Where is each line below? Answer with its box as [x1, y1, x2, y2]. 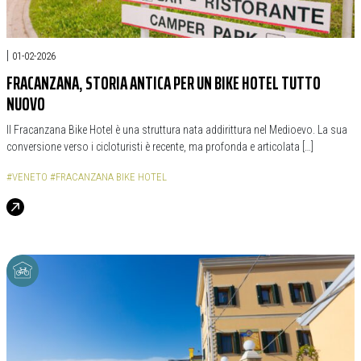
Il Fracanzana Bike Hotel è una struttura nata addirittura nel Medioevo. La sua [6, 123, 347, 136]
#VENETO [6, 171, 48, 183]
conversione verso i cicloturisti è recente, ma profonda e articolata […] [6, 140, 313, 153]
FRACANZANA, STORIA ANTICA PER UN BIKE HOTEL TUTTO [6, 69, 321, 98]
